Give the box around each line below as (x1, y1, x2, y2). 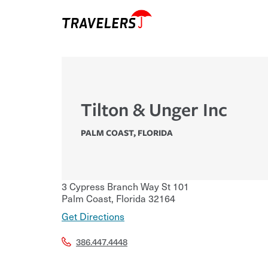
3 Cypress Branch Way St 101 (62, 179, 189, 194)
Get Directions (62, 209, 124, 224)
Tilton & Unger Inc (81, 97, 227, 122)
